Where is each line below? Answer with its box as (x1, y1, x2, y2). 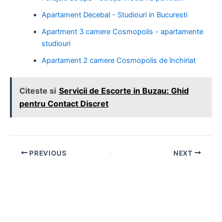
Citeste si (19, 86, 56, 96)
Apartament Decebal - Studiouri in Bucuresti (41, 10, 187, 19)
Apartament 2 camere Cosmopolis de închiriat (41, 55, 196, 65)
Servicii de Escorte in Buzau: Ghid (58, 86, 189, 96)
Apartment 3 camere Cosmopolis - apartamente (41, 27, 203, 36)
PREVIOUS (27, 149, 67, 157)
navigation (9, 160, 45, 169)
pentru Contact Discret (19, 99, 109, 109)
